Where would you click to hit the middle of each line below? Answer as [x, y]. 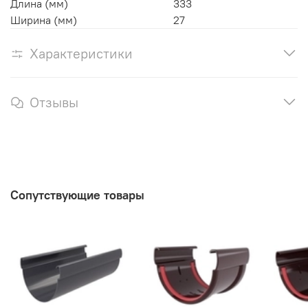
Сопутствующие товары [77, 195]
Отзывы [54, 102]
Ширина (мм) [44, 20]
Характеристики [81, 53]
